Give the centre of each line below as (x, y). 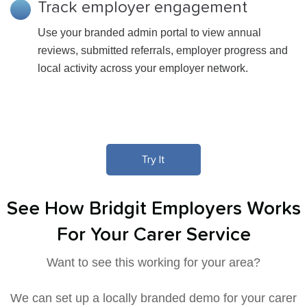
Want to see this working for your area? (153, 262)
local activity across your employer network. (143, 68)
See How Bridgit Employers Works (153, 209)
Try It (153, 160)
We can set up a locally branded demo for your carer (153, 298)
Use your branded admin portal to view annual (149, 32)
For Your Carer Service (153, 235)
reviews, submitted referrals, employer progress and (163, 50)
